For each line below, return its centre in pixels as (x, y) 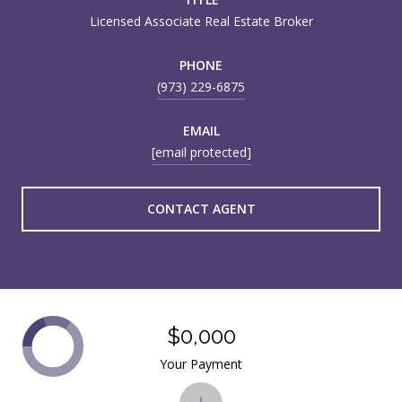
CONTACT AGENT (201, 208)
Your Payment (201, 363)
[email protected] (201, 152)
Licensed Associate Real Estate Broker (201, 21)
